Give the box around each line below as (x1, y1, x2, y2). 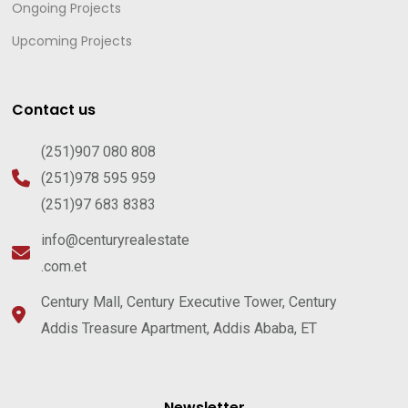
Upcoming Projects (12, 32, 133, 51)
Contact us (12, 99, 97, 121)
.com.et (41, 258, 87, 276)
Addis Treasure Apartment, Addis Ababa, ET (41, 320, 318, 338)
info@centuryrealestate (41, 231, 190, 250)
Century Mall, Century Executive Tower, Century (41, 293, 338, 311)
